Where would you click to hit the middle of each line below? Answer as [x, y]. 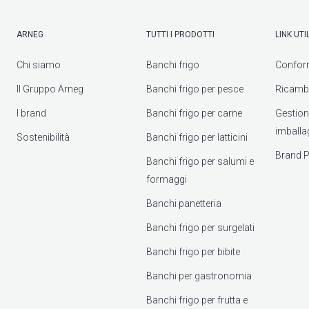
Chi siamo [39, 64]
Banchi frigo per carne [194, 113]
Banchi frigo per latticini [197, 137]
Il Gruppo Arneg [50, 89]
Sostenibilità [43, 137]
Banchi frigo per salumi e [200, 161]
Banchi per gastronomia [199, 276]
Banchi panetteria [183, 203]
